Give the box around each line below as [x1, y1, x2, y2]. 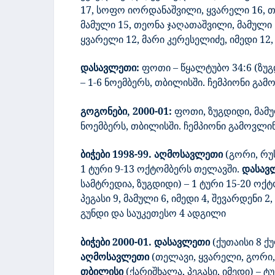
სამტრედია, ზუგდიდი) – [80, 177, 189, 191]
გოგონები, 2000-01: [80, 104, 172, 118]
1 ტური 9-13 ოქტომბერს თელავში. [80, 162, 242, 176]
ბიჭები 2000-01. [80, 234, 152, 249]
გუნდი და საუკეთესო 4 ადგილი [80, 206, 226, 220]
